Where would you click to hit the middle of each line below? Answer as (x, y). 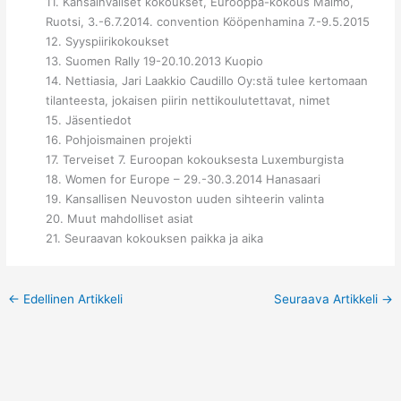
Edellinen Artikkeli (72, 299)
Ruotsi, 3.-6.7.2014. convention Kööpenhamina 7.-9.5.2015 (208, 21)
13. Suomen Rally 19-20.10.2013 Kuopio (155, 60)
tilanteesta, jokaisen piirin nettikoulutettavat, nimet (188, 100)
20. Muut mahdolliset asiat (120, 218)
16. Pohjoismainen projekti (119, 139)
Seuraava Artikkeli (327, 299)
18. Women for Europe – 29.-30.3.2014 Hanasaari (183, 179)
